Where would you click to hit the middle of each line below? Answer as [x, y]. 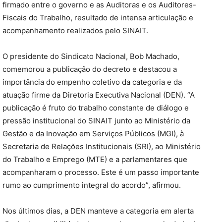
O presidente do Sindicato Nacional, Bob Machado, [91, 56]
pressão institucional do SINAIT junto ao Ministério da [96, 121]
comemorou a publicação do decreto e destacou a [90, 69]
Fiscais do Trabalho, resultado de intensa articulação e [98, 18]
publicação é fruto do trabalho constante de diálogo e [96, 108]
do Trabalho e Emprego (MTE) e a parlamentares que [95, 160]
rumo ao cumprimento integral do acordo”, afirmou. [92, 185]
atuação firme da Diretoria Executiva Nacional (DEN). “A [99, 95]
